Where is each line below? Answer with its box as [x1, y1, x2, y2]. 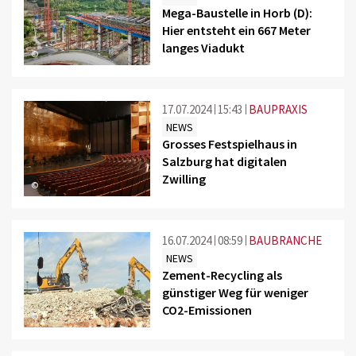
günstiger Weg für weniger [162, 284, 309, 300]
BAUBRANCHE [249, 232, 323, 248]
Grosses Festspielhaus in [162, 135, 298, 152]
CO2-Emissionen [162, 301, 253, 318]
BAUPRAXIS [249, 101, 308, 117]
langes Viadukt [162, 39, 246, 56]
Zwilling [162, 170, 207, 187]
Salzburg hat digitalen [162, 153, 288, 169]
